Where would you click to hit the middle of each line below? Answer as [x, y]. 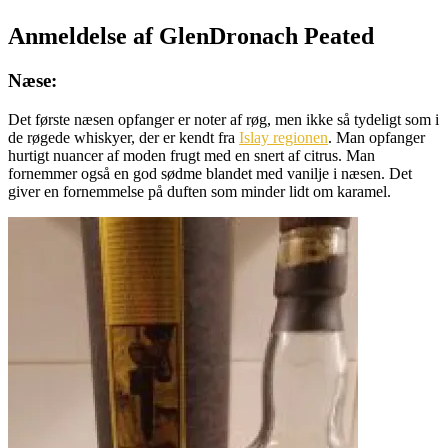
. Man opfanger [376, 137]
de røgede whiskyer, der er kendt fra [123, 137]
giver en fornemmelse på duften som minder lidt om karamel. [199, 191]
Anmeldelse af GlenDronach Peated [191, 36]
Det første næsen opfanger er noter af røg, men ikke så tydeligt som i [223, 119]
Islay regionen [283, 137]
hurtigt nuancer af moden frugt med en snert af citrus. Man [191, 155]
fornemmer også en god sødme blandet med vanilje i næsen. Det [210, 173]
